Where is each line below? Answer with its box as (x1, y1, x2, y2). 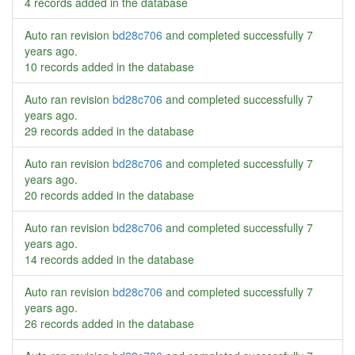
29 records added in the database (25, 123, 194, 139)
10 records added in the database (25, 59, 194, 74)
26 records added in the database (25, 315, 194, 331)
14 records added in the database (25, 251, 194, 267)
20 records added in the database (25, 187, 194, 203)
